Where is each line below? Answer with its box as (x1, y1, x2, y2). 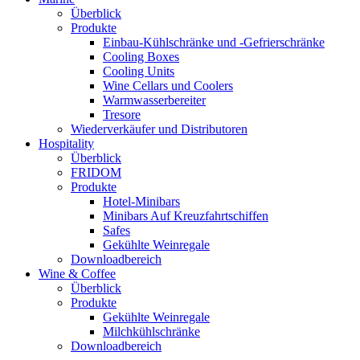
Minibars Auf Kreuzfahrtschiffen (103, 208, 268, 223)
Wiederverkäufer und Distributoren (71, 121, 247, 136)
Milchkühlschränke (103, 324, 200, 338)
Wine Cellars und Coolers (103, 78, 233, 92)
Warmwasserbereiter (103, 92, 206, 107)
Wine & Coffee (39, 266, 116, 280)
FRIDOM (71, 165, 121, 179)
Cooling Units (103, 63, 174, 78)
